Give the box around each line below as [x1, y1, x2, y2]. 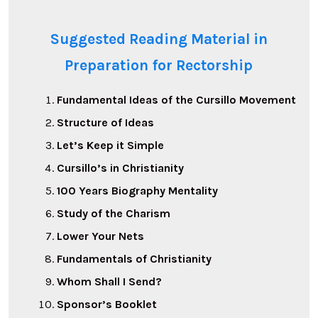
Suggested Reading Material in [50, 31, 268, 48]
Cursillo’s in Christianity [57, 161, 185, 175]
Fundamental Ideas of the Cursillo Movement [57, 93, 297, 107]
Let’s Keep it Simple [57, 138, 165, 153]
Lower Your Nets [57, 229, 145, 243]
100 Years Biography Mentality [57, 184, 219, 198]
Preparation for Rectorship [65, 57, 253, 75]
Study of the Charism [57, 207, 171, 221]
